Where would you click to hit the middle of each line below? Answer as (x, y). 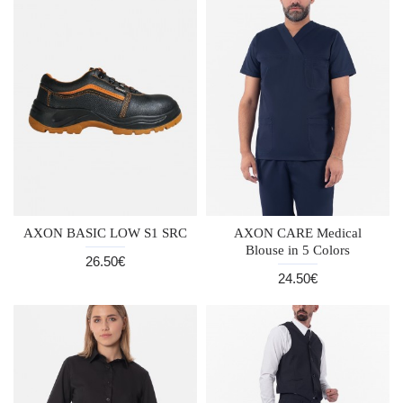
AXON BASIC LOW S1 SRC (105, 233)
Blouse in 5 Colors (297, 250)
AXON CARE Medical (297, 233)
